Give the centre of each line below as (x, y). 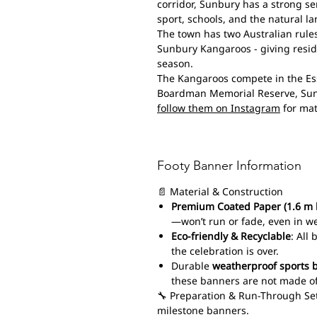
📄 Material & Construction (220, 191)
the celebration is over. (225, 250)
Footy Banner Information (229, 165)
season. (175, 63)
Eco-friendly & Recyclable (231, 236)
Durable (192, 265)
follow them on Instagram (219, 108)
